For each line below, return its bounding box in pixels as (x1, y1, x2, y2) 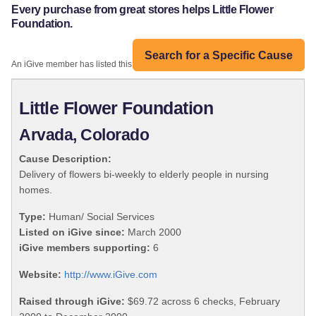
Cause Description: (19, 153, 111, 165)
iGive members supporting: (19, 242, 150, 254)
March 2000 (125, 226, 181, 238)
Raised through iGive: (19, 296, 125, 308)
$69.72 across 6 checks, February (125, 296, 280, 308)
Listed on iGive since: (19, 226, 125, 238)
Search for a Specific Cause (145, 49, 293, 61)
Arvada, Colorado (19, 126, 150, 145)
